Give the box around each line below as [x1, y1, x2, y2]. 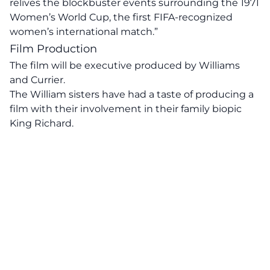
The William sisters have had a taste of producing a [10, 89, 254, 100]
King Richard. [10, 118, 74, 129]
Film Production [10, 42, 97, 55]
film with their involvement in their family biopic [10, 103, 242, 115]
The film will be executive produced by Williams [10, 60, 240, 71]
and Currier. [10, 74, 65, 86]
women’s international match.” [10, 26, 158, 37]
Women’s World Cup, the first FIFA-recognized [10, 11, 233, 23]
